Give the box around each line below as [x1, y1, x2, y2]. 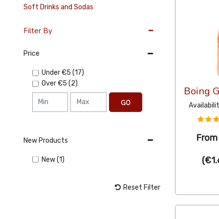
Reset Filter [123, 183, 160, 192]
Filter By [23, 25, 52, 36]
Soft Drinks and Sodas [23, 2, 93, 11]
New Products [23, 136, 68, 145]
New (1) [41, 155, 65, 164]
